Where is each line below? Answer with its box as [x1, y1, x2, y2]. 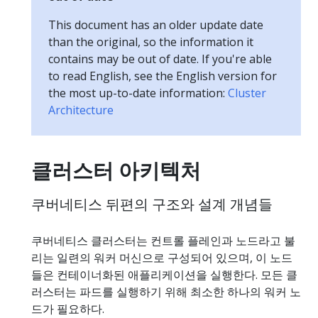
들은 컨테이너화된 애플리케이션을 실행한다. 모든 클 [31, 266, 297, 283]
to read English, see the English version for [48, 67, 277, 84]
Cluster [228, 84, 266, 101]
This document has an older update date [48, 16, 263, 33]
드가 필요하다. [31, 300, 104, 317]
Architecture [48, 102, 114, 118]
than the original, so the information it [48, 33, 253, 50]
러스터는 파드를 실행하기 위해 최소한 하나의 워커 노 [31, 283, 301, 300]
